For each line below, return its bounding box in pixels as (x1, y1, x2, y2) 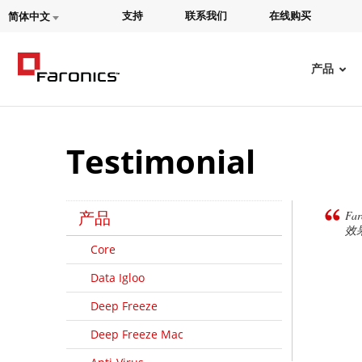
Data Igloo (90, 270, 145, 285)
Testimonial (66, 139, 255, 183)
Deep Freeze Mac (90, 326, 183, 342)
